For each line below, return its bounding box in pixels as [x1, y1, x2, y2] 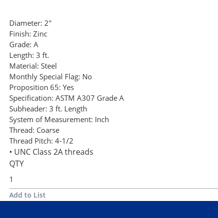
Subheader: [9, 104, 47, 114]
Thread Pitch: [9, 136, 53, 146]
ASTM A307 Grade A [55, 93, 124, 103]
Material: [9, 61, 39, 71]
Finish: [9, 29, 31, 39]
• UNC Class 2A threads [9, 146, 93, 158]
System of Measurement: [9, 114, 93, 125]
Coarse [36, 125, 59, 135]
